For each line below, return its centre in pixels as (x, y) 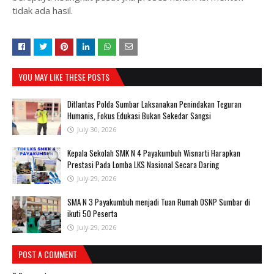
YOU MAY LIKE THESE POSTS (64, 77)
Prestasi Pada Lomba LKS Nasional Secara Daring (143, 165)
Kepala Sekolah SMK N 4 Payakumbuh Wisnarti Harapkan (154, 153)
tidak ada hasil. (44, 10)
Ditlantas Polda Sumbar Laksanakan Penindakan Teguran (154, 104)
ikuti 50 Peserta (92, 213)
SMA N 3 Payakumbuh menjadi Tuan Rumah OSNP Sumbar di (159, 202)
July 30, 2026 (97, 129)
